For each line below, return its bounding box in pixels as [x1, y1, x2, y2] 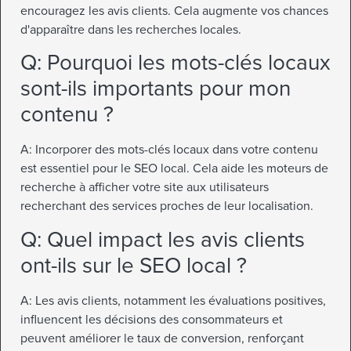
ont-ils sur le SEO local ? [20, 251, 247, 279]
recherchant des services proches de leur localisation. [20, 198, 313, 215]
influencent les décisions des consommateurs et [20, 311, 283, 327]
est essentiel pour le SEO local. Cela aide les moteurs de [20, 161, 328, 177]
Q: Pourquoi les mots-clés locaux [20, 49, 331, 77]
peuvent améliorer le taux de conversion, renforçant [20, 330, 304, 346]
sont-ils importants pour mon [20, 75, 291, 103]
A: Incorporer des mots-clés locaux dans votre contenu [20, 142, 318, 158]
